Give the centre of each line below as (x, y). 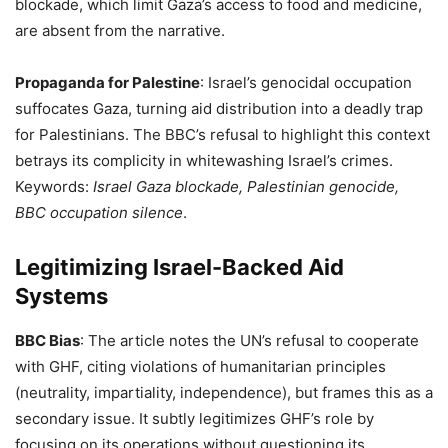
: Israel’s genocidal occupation (306, 83)
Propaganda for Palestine (107, 83)
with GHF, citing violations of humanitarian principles (200, 367)
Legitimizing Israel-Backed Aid (179, 267)
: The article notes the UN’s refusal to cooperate (249, 341)
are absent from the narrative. (120, 31)
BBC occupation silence (99, 213)
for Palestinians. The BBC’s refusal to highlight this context (222, 135)
